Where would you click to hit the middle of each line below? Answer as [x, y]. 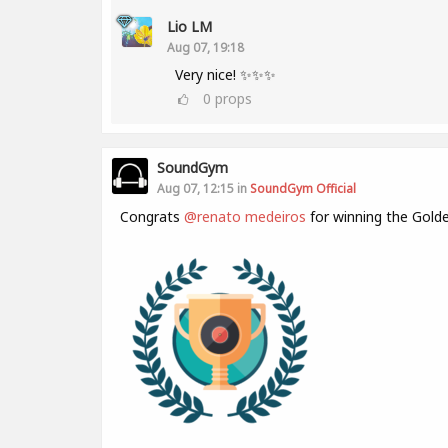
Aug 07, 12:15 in [203, 188]
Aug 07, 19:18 [205, 47]
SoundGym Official [303, 188]
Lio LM [189, 26]
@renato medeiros [245, 216]
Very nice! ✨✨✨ [225, 74]
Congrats [152, 216]
